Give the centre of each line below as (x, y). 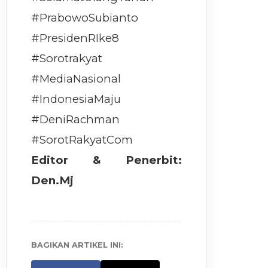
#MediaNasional (76, 79)
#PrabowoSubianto (85, 18)
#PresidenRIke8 (75, 38)
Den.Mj (53, 181)
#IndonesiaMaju (76, 99)
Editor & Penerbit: (107, 160)
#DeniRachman (76, 120)
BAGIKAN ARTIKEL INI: (77, 245)
